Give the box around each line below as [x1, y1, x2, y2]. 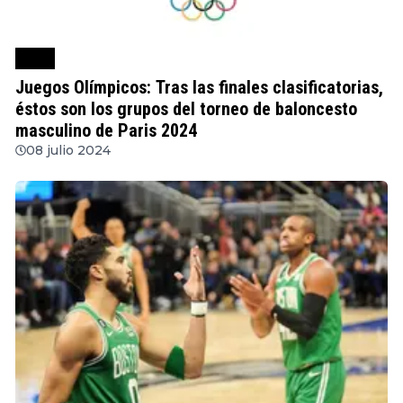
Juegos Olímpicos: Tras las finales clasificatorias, [15, 76, 383, 98]
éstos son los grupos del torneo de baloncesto [15, 97, 357, 120]
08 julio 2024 [26, 141, 111, 158]
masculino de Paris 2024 [15, 119, 197, 141]
